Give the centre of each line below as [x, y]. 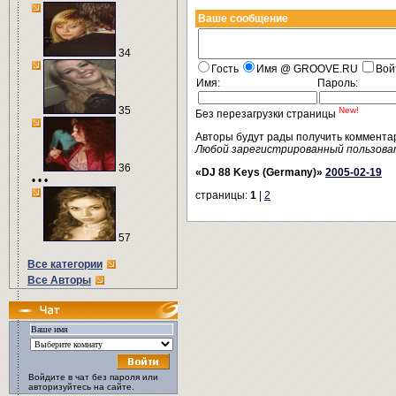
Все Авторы [59, 280]
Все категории [65, 264]
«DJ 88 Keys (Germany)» [260, 172]
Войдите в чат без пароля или [93, 377]
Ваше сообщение [243, 19]
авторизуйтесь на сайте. [81, 387]
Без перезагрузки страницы [267, 114]
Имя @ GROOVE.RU [308, 69]
